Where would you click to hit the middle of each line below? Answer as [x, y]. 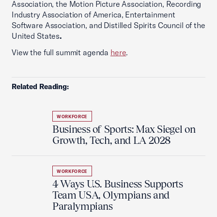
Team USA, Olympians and [111, 195]
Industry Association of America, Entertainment [93, 15]
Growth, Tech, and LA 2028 [112, 140]
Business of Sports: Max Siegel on [124, 129]
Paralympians [83, 206]
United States [36, 36]
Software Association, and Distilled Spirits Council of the [108, 25]
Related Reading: [40, 87]
